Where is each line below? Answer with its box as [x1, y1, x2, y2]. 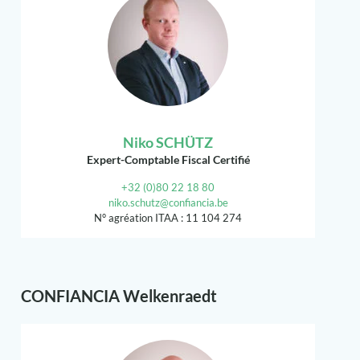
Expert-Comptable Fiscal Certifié [86, 153, 250, 167]
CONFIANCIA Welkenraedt [21, 286, 218, 306]
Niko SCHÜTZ [123, 133, 213, 152]
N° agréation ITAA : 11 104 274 [94, 211, 242, 225]
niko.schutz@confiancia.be [108, 196, 228, 210]
